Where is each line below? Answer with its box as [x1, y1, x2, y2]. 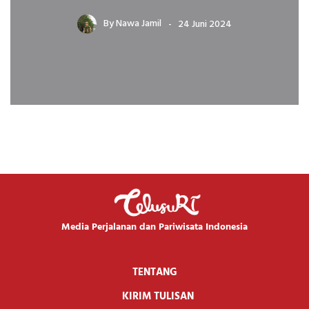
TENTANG [132, 263, 177, 281]
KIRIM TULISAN [122, 288, 194, 305]
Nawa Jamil [116, 16, 161, 32]
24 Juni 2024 [178, 16, 232, 32]
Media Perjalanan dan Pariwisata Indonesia [61, 219, 248, 235]
